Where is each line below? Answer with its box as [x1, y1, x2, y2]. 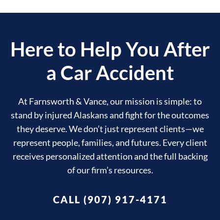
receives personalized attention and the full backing [12, 150, 208, 162]
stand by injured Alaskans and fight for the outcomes [11, 109, 209, 120]
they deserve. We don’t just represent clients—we [16, 123, 204, 134]
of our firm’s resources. [67, 164, 153, 175]
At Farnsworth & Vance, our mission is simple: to [18, 95, 202, 107]
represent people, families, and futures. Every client [13, 137, 207, 148]
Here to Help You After [10, 37, 210, 61]
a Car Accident [46, 60, 174, 84]
